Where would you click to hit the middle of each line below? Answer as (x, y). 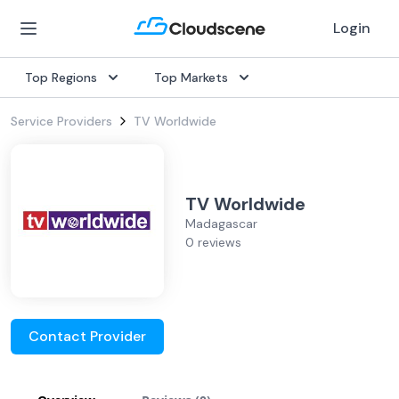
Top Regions (61, 77)
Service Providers (61, 121)
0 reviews (213, 242)
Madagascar (221, 224)
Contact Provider (87, 336)
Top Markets (191, 77)
